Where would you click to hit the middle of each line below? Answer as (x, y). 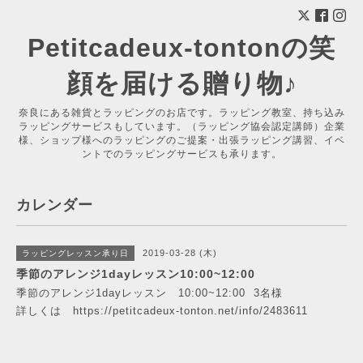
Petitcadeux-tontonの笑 (181, 48)
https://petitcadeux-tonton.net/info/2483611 (190, 311)
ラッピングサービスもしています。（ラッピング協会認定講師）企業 (181, 126)
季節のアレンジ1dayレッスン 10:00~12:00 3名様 (149, 293)
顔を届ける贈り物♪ (181, 83)
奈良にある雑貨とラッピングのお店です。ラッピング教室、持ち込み (181, 113)
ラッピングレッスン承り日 (75, 253)
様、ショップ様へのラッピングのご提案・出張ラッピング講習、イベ (181, 140)
